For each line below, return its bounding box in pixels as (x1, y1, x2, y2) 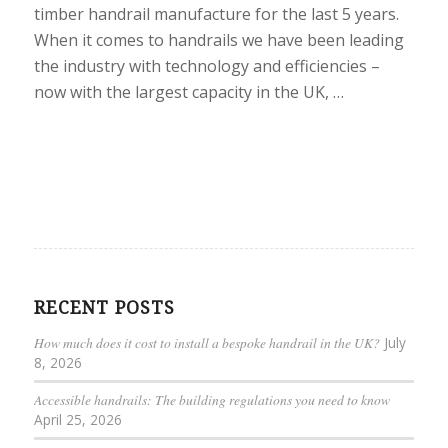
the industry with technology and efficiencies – (33, 54, 380, 77)
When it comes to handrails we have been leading (33, 28, 404, 51)
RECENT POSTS (33, 298, 175, 319)
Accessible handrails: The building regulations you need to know (33, 390, 390, 410)
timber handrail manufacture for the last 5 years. (33, 2, 399, 25)
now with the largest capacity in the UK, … (33, 80, 344, 103)
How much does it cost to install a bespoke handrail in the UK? (33, 333, 380, 353)
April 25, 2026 (33, 410, 122, 430)
